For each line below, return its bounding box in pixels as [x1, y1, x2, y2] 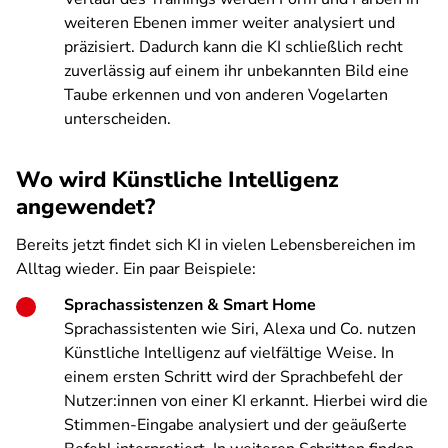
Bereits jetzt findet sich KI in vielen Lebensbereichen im [16, 234, 416, 256]
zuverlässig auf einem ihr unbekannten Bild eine [64, 60, 409, 82]
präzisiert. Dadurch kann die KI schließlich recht [64, 36, 403, 58]
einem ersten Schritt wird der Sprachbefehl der [64, 366, 403, 388]
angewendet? [16, 192, 155, 222]
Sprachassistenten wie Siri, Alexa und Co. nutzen [64, 318, 416, 340]
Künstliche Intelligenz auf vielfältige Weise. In [64, 342, 394, 364]
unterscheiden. [64, 108, 171, 130]
